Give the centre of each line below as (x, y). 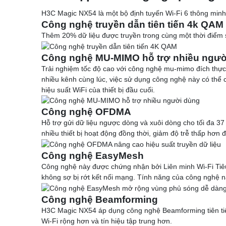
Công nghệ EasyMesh (93, 156)
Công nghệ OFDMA (86, 112)
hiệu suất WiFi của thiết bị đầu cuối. (98, 90)
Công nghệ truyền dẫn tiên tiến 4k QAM (132, 24)
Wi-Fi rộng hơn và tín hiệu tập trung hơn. (107, 221)
